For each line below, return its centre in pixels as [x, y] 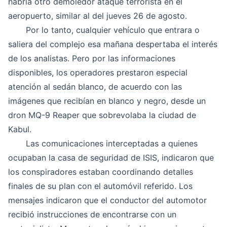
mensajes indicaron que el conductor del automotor [107, 200]
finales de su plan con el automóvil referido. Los [100, 186]
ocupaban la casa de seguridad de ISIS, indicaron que [111, 158]
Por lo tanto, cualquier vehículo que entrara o [104, 30]
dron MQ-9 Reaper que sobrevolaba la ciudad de [102, 115]
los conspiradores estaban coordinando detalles [101, 172]
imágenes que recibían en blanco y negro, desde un [107, 101]
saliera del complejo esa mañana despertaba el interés [113, 44]
